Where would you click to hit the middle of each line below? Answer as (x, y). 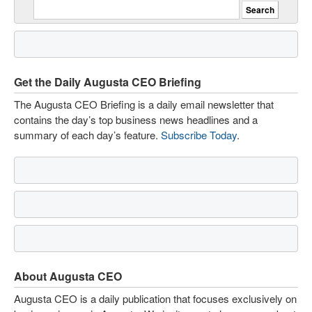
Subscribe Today (199, 135)
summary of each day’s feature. (87, 135)
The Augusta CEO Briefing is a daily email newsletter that (144, 104)
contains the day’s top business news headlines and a (136, 119)
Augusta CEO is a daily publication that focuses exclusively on (155, 298)
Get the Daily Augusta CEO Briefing (108, 82)
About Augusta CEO (68, 276)
